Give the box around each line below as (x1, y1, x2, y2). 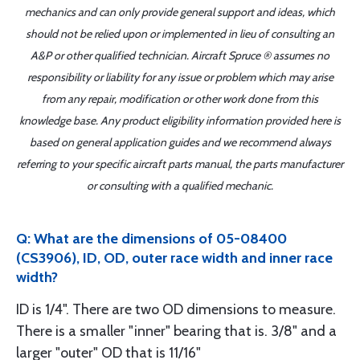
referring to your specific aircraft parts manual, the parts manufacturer (17, 157, 343, 171)
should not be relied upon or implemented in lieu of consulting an (26, 27, 334, 41)
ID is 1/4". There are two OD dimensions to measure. (16, 301, 336, 318)
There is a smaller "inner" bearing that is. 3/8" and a (16, 322, 337, 340)
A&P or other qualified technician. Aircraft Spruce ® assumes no (31, 48, 329, 63)
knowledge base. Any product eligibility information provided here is (19, 113, 341, 128)
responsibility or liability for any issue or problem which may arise (27, 70, 333, 84)
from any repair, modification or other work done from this (42, 92, 318, 106)
